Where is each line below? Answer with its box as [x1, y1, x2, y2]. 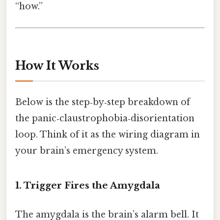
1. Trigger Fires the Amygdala [15, 179, 160, 191]
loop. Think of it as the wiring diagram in [15, 129, 200, 140]
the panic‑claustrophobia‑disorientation [15, 112, 194, 124]
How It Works [15, 58, 99, 73]
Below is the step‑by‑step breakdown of [15, 96, 190, 108]
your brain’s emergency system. [15, 145, 158, 156]
